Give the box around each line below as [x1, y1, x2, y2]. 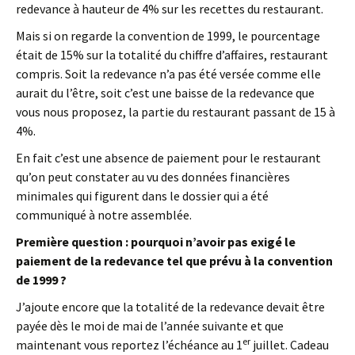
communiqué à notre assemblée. [16, 207, 192, 223]
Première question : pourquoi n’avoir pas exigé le [16, 234, 296, 250]
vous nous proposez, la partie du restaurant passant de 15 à [16, 104, 335, 120]
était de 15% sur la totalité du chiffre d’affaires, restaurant [16, 47, 328, 63]
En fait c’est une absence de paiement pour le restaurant [16, 150, 321, 166]
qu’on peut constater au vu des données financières [16, 169, 290, 185]
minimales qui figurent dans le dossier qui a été [16, 188, 269, 204]
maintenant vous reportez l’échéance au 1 [16, 337, 242, 353]
